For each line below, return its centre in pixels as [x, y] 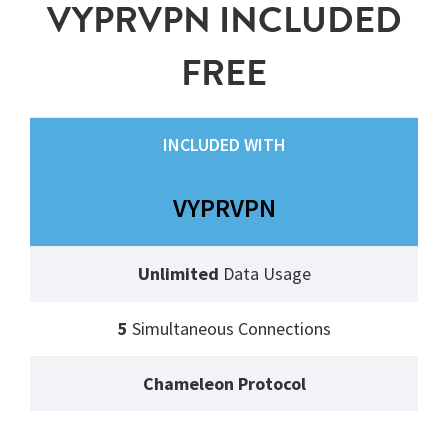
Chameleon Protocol [224, 384]
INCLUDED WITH [224, 145]
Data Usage [264, 274]
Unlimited [178, 274]
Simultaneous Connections [229, 329]
